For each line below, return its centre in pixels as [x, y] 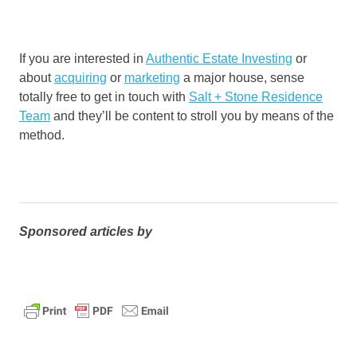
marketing [152, 77]
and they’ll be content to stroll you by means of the [192, 116]
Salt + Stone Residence [256, 96]
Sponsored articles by [86, 231]
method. [42, 135]
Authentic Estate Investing [219, 58]
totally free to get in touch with [104, 96]
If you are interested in [82, 58]
